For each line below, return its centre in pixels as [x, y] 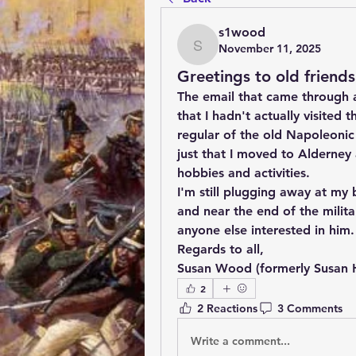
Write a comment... [240, 341]
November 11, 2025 [270, 48]
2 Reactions [227, 308]
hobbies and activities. [246, 173]
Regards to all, [221, 249]
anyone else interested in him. [266, 230]
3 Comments [310, 308]
